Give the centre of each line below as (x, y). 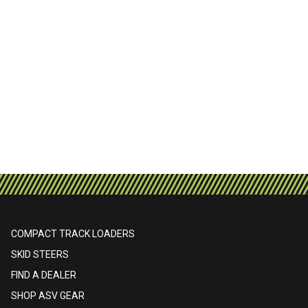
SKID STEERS (40, 254)
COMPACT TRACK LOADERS (73, 234)
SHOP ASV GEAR (47, 296)
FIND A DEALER (43, 275)
